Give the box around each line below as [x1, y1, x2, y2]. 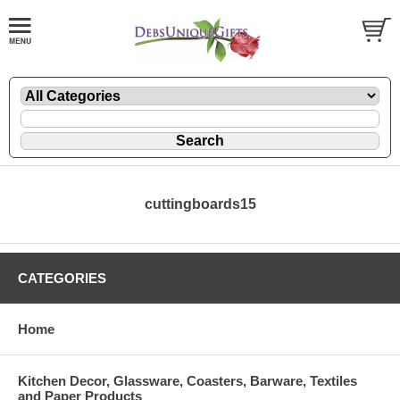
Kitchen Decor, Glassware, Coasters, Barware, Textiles [18, 372, 357, 388]
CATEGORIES [18, 270, 106, 286]
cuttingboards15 [144, 196, 256, 212]
